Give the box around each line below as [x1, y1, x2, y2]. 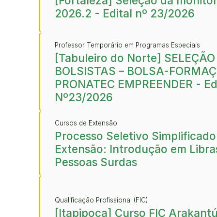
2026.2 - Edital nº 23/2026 [55, 7, 195, 20]
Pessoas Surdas [55, 155, 137, 169]
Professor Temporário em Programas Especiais [55, 41, 200, 49]
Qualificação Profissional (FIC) [55, 196, 148, 204]
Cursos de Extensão [55, 119, 117, 127]
